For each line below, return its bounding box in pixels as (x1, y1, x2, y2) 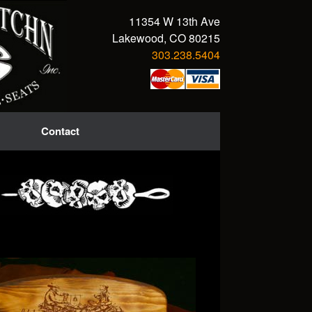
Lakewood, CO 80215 (112, 29, 220, 46)
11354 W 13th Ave (129, 13, 220, 29)
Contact (40, 123, 79, 139)
